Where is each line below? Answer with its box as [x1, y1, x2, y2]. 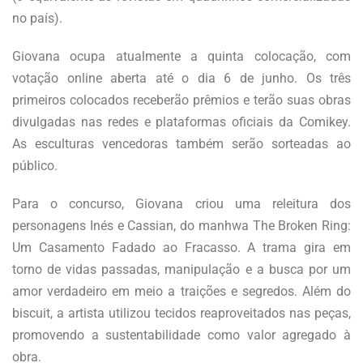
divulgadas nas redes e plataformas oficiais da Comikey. [12, 113, 351, 130]
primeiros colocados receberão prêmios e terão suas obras [12, 92, 351, 108]
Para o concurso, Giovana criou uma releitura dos [12, 195, 351, 211]
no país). [12, 10, 62, 26]
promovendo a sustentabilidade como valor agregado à [12, 327, 351, 343]
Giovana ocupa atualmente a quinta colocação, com [12, 48, 351, 64]
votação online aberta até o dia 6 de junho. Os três [12, 70, 351, 86]
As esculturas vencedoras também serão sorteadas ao [12, 135, 351, 152]
